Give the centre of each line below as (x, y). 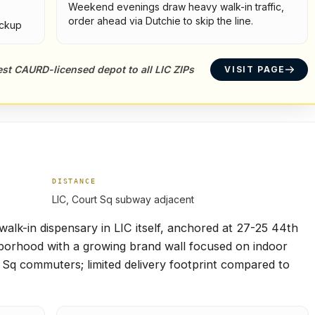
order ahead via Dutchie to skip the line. (161, 21)
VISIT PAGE (255, 69)
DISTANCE (74, 181)
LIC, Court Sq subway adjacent (123, 199)
